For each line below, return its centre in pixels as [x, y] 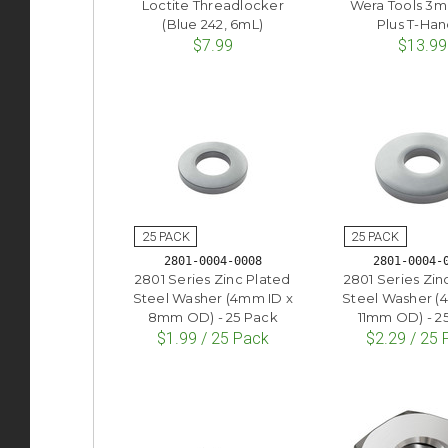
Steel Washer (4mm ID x [213, 297]
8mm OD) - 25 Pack [212, 316]
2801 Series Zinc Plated [212, 278]
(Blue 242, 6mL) [213, 24]
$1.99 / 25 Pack [212, 338]
